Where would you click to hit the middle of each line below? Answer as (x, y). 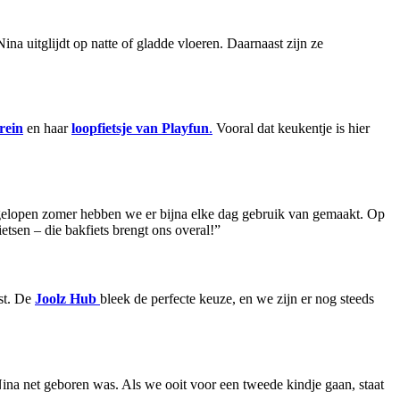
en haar (47, 129)
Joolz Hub (66, 299)
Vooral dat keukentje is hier (291, 129)
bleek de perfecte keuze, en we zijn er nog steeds (237, 299)
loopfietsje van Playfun (140, 129)
